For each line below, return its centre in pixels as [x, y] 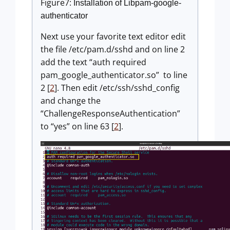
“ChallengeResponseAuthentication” [110, 114]
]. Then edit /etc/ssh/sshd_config [117, 88]
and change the [71, 101]
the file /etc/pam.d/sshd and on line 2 [113, 50]
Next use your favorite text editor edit [113, 37]
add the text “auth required [93, 62]
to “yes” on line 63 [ [77, 127]
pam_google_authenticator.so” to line [114, 75]
